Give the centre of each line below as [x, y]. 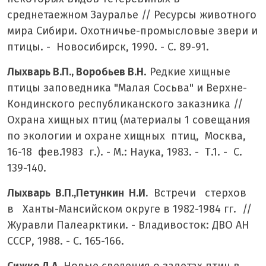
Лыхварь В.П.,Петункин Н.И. [77, 193]
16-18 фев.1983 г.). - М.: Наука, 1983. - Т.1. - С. [125, 152]
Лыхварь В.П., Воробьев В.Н [75, 72]
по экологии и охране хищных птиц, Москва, [126, 136]
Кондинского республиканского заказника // [126, 104]
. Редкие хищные [187, 72]
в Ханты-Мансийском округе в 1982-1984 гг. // [129, 209]
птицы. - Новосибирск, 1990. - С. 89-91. [108, 47]
